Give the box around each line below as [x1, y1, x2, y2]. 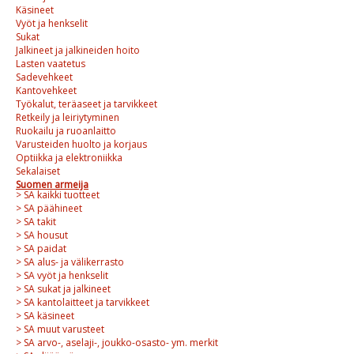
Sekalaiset [16, 164, 60, 178]
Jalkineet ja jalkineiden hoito [16, 43, 140, 57]
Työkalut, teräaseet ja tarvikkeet [16, 96, 157, 111]
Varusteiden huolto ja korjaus [16, 137, 147, 151]
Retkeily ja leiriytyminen [16, 110, 119, 124]
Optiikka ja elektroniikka [16, 150, 122, 164]
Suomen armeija [16, 177, 88, 191]
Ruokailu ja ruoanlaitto [16, 123, 116, 137]
